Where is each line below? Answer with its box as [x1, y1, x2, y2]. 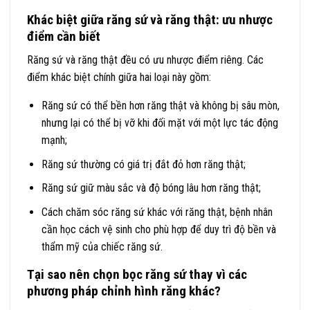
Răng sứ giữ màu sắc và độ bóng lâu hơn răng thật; [41, 181, 261, 195]
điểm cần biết [27, 28, 100, 44]
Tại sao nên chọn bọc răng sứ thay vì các [27, 266, 247, 282]
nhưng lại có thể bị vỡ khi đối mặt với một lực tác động [41, 116, 278, 130]
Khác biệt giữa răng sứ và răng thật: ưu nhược [27, 11, 273, 28]
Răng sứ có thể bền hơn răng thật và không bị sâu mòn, [41, 99, 280, 113]
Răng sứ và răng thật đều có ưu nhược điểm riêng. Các [27, 53, 264, 67]
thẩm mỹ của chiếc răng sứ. [41, 239, 163, 253]
